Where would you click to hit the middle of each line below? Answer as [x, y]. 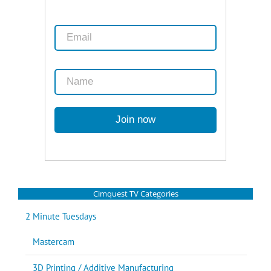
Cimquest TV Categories [135, 193]
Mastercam [54, 241]
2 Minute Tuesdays [61, 216]
